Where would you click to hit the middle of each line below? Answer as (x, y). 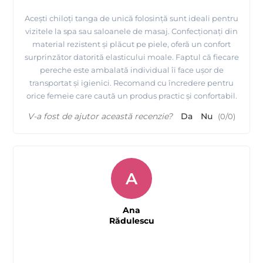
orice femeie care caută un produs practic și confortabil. (131, 96)
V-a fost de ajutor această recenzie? (100, 117)
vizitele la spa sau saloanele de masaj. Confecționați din (131, 31)
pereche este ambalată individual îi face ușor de (131, 70)
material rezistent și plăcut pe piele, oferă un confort (131, 44)
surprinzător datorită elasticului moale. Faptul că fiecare (131, 57)
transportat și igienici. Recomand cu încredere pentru (131, 83)
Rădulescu (131, 221)
